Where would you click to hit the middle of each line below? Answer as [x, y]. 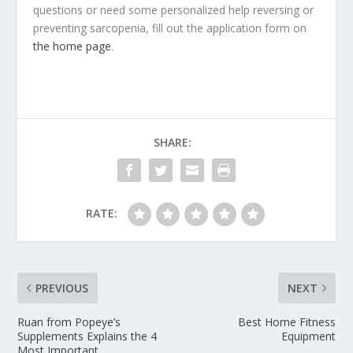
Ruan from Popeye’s [69, 322]
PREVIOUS [62, 288]
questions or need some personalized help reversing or [174, 10]
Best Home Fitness [286, 322]
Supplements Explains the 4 [87, 336]
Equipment [308, 336]
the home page [72, 46]
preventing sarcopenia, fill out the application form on [170, 28]
